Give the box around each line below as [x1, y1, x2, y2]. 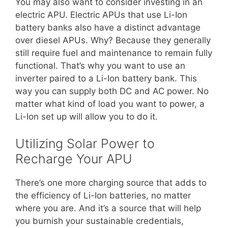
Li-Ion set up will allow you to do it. [15, 111, 163, 122]
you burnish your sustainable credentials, [15, 216, 184, 226]
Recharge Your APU [15, 151, 132, 166]
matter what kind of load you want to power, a [15, 98, 205, 109]
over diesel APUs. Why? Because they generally [15, 35, 211, 45]
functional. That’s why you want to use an [15, 60, 185, 71]
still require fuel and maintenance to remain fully [15, 47, 212, 58]
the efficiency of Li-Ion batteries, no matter [15, 190, 191, 201]
